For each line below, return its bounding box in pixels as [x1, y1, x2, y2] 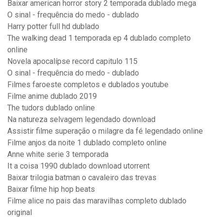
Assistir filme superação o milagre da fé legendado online [7, 126, 203, 136]
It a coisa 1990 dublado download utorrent [7, 161, 150, 171]
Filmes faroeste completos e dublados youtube [7, 80, 169, 90]
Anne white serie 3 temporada [7, 150, 108, 159]
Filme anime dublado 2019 [7, 92, 97, 101]
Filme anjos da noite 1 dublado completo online [7, 138, 167, 148]
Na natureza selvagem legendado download [7, 115, 155, 124]
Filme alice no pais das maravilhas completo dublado [7, 196, 186, 206]
